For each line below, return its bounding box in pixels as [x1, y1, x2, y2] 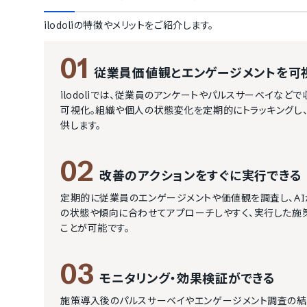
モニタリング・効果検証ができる [99, 271, 275, 286]
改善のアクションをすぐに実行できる [99, 168, 302, 184]
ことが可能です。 [60, 222, 130, 234]
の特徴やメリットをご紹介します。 [73, 19, 214, 32]
